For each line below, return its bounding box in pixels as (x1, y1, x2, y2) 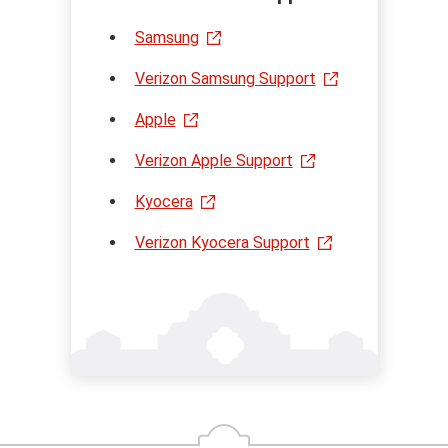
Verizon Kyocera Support (134, 232, 310, 252)
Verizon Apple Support (134, 150, 293, 170)
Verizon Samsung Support (134, 68, 316, 88)
